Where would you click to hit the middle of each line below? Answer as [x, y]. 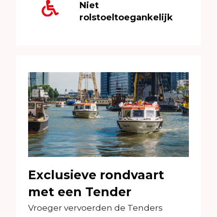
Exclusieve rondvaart [96, 175]
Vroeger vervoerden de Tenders [95, 208]
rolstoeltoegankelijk [126, 17]
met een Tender [80, 192]
